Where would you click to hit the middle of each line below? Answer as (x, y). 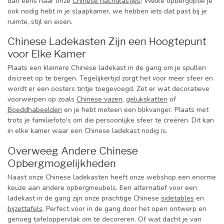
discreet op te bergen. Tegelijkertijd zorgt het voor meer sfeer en (110, 78)
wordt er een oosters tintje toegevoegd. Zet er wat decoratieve (108, 89)
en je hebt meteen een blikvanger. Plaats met (135, 110)
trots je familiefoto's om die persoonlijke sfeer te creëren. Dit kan (111, 120)
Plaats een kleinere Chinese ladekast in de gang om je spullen (107, 68)
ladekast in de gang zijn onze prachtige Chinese (84, 198)
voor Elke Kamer (47, 54)
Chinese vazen (99, 99)
